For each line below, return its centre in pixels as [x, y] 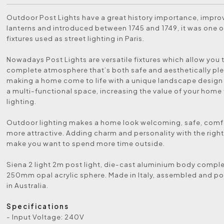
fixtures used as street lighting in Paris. [76, 38]
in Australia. [28, 185]
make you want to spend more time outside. [86, 143]
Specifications [38, 206]
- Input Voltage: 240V [46, 217]
